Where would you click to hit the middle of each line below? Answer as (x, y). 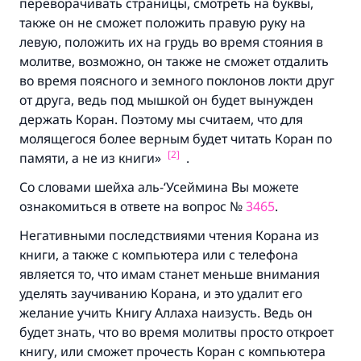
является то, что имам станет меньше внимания (170, 274)
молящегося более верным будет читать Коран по (176, 139)
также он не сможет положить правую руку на (162, 23)
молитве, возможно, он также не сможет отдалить (174, 61)
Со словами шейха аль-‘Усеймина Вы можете (159, 187)
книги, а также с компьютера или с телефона (159, 255)
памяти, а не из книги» (92, 158)
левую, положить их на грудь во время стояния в (171, 42)
